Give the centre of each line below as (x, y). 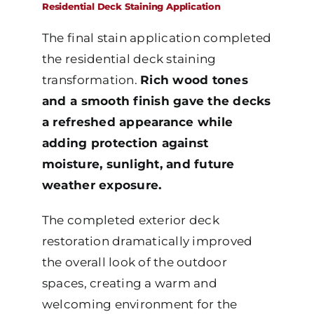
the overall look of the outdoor (134, 262)
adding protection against (125, 143)
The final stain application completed (157, 37)
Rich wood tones (194, 80)
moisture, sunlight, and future (138, 164)
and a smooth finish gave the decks (156, 101)
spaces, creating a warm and (129, 283)
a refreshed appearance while (137, 122)
